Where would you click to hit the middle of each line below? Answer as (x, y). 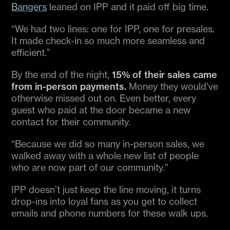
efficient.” (31, 53)
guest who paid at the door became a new (101, 110)
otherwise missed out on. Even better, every (104, 98)
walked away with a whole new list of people (105, 156)
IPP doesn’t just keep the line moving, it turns (106, 190)
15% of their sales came (165, 75)
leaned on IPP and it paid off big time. (128, 7)
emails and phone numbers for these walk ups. (110, 213)
